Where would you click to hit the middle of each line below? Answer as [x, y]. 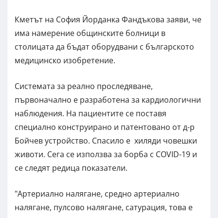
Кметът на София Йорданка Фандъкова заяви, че [108, 19]
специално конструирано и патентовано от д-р [105, 127]
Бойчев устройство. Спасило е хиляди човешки [106, 140]
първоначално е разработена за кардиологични [108, 100]
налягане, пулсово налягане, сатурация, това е [104, 207]
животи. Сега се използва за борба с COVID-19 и [106, 154]
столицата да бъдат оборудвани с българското [104, 46]
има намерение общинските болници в [90, 33]
